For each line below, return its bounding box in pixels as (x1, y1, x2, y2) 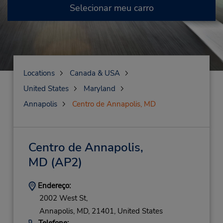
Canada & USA (69, 68, 120, 78)
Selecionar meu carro (69, 2, 154, 14)
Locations (23, 68, 55, 78)
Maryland (83, 84, 115, 94)
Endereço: (35, 181, 71, 191)
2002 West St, (39, 193, 88, 204)
